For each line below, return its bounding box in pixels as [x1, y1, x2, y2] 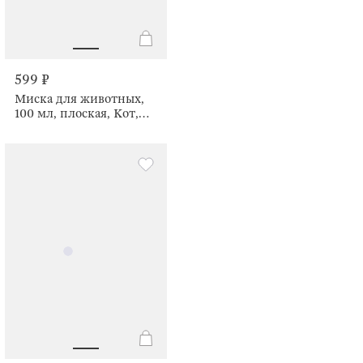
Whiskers [15, 120, 65, 135]
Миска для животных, [15, 91, 144, 106]
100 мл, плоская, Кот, [15, 105, 139, 121]
